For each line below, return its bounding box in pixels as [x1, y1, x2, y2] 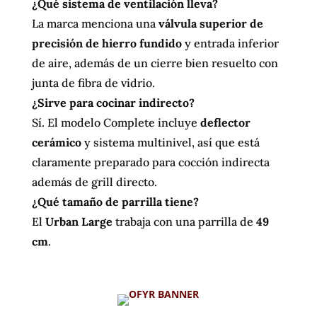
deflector [200, 115, 250, 129]
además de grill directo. [31, 175, 157, 189]
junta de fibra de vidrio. [31, 76, 155, 90]
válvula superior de [158, 16, 263, 30]
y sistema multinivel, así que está [81, 135, 260, 149]
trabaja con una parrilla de [112, 214, 256, 229]
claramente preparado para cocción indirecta [31, 155, 270, 169]
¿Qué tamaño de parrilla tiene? [31, 195, 199, 209]
